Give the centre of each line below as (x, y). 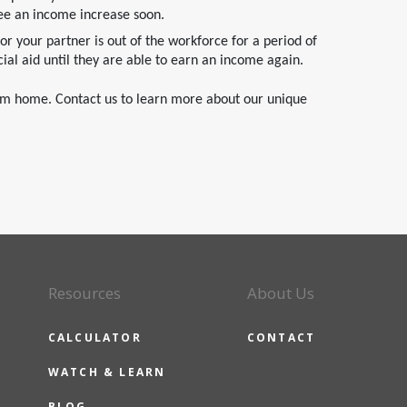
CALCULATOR (94, 338)
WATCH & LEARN (107, 372)
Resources (84, 293)
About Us (280, 293)
